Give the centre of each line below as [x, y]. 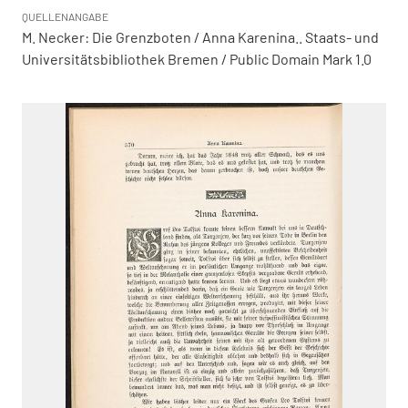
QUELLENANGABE [65, 16]
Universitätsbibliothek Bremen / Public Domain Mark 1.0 [197, 59]
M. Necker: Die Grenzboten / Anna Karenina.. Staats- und [200, 37]
